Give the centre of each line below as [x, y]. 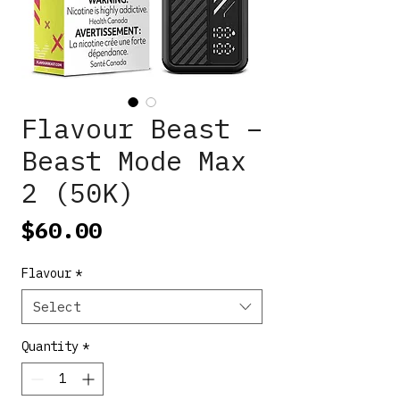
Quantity [50, 346]
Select [57, 306]
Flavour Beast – [142, 128]
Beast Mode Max [134, 160]
